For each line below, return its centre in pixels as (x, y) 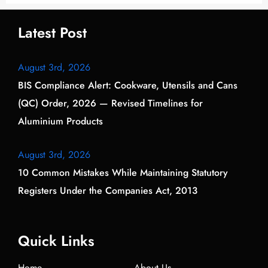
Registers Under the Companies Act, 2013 (108, 190)
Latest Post (52, 32)
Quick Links (56, 240)
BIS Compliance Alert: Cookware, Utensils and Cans (128, 85)
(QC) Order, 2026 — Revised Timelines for (110, 103)
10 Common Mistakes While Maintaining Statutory (123, 172)
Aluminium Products (60, 121)
